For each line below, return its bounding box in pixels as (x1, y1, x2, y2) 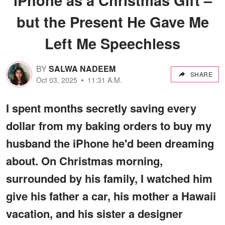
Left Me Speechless (45, 32, 180, 54)
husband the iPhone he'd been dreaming (6, 135, 214, 151)
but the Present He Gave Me (16, 11, 209, 32)
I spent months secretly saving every (6, 99, 196, 116)
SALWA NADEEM (49, 63, 116, 75)
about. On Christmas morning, (6, 152, 163, 169)
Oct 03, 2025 (36, 75, 77, 85)
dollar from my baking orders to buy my (6, 117, 211, 134)
